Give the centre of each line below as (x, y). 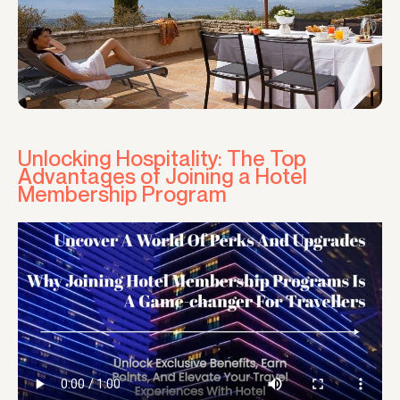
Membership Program (122, 193)
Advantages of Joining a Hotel (162, 175)
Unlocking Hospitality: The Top (162, 158)
